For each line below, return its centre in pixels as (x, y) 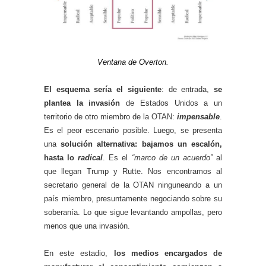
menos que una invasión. (87, 226)
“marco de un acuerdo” (172, 157)
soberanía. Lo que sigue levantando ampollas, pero (133, 212)
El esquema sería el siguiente (103, 89)
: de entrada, (188, 89)
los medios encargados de (168, 253)
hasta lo (61, 157)
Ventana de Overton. (133, 62)
